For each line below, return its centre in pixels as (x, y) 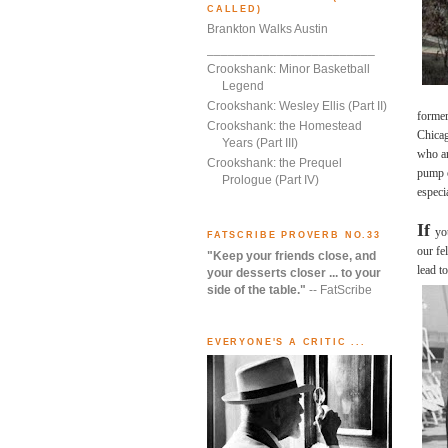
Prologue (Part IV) (270, 180)
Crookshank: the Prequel (274, 163)
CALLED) (234, 8)
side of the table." (258, 290)
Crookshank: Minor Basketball (288, 69)
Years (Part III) (260, 143)
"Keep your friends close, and (291, 256)
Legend (243, 86)
